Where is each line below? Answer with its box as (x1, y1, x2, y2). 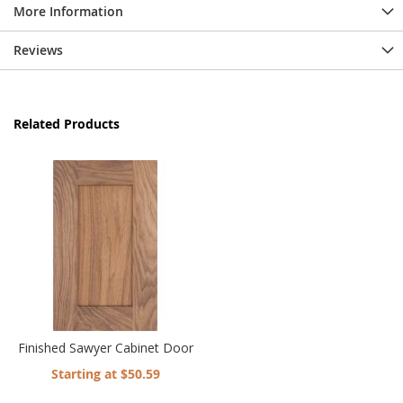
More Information (13, 2, 123, 20)
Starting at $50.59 (50, 364, 160, 382)
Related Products (13, 114, 120, 132)
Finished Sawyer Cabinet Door (17, 338, 193, 356)
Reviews (13, 40, 63, 58)
